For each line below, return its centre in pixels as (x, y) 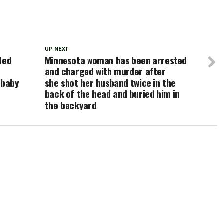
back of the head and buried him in (112, 93)
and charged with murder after (105, 71)
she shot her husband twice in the (110, 82)
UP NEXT (56, 49)
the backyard (71, 105)
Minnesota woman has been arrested (116, 60)
